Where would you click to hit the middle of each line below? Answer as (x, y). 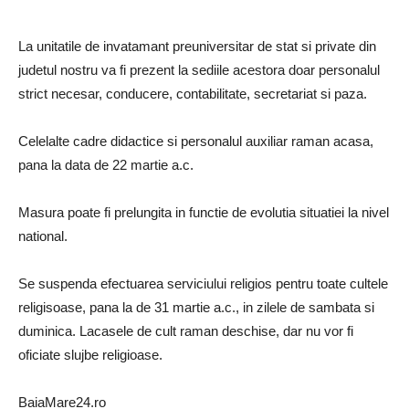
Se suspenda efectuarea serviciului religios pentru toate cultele (203, 283)
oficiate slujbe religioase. (90, 354)
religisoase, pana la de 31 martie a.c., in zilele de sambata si (196, 307)
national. (43, 236)
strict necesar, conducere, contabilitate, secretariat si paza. (193, 93)
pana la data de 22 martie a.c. (106, 164)
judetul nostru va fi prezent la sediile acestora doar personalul (199, 69)
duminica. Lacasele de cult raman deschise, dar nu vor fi (186, 330)
